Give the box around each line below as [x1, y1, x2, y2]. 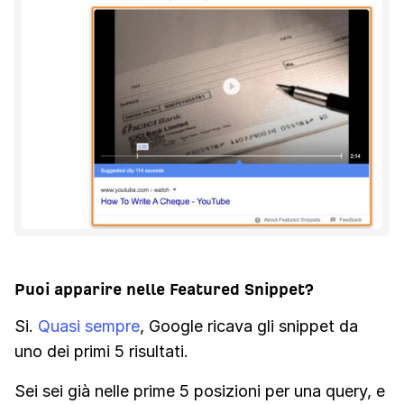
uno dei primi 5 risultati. [14, 341, 188, 361]
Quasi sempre [38, 316, 140, 335]
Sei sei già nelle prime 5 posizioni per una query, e [14, 381, 385, 400]
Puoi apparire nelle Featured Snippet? [14, 280, 314, 298]
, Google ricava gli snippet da [140, 316, 358, 335]
